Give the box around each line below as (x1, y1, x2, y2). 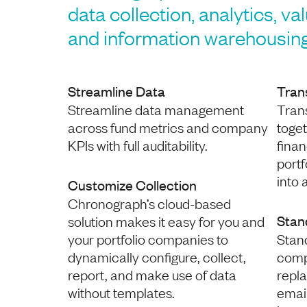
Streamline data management (68, 99, 245, 118)
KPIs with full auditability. (68, 135, 208, 153)
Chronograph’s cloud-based (68, 193, 232, 212)
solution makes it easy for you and (68, 211, 265, 230)
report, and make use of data (68, 265, 237, 283)
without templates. (68, 282, 175, 301)
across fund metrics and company (68, 117, 269, 136)
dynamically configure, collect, (68, 247, 247, 265)
